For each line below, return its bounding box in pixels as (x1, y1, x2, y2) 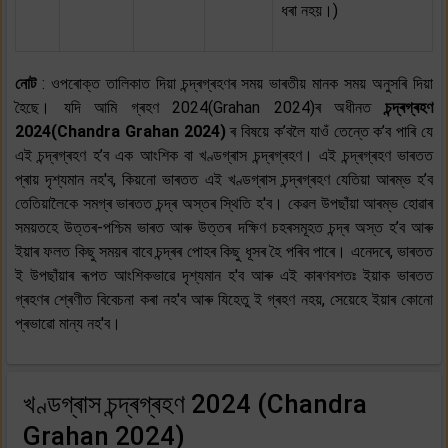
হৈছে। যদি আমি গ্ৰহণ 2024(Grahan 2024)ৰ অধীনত (15, 97, 372, 117)
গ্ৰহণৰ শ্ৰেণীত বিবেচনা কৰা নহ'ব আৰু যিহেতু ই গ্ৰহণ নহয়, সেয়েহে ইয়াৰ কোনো (15, 289, 433, 309)
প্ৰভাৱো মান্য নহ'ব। (15, 313, 121, 333)
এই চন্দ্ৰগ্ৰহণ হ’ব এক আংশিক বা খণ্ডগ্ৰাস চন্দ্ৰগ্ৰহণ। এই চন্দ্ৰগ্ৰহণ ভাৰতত (15, 145, 433, 165)
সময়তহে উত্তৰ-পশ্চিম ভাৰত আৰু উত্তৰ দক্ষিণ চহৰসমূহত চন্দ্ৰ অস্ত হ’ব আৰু (15, 217, 433, 237)
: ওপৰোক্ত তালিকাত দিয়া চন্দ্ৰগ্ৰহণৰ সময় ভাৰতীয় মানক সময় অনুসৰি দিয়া (41, 73, 434, 93)
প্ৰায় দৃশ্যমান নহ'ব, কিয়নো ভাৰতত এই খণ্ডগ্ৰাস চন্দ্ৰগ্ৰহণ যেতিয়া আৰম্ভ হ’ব (15, 169, 433, 189)
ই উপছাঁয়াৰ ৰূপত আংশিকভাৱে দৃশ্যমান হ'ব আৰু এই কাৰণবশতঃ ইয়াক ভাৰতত (15, 265, 433, 285)
